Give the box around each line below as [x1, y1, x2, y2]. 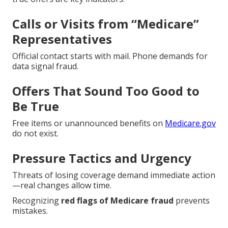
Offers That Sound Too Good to [12, 82, 199, 100]
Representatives [12, 31, 112, 48]
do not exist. [12, 128, 59, 139]
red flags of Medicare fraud [61, 195, 174, 207]
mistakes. [12, 205, 48, 217]
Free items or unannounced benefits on [12, 118, 165, 129]
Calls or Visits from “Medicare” [12, 15, 199, 33]
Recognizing [12, 195, 61, 207]
